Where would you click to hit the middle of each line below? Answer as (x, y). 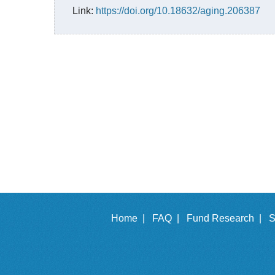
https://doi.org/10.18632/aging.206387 (178, 11)
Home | (130, 218)
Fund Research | (227, 218)
